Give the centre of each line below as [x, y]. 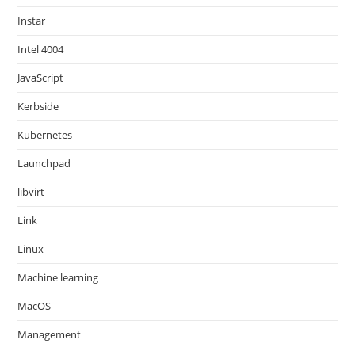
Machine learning [58, 277]
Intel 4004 [41, 49]
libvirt [31, 192]
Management [50, 334]
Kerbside [38, 106]
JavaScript [41, 78]
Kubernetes [45, 135]
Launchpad [44, 163]
